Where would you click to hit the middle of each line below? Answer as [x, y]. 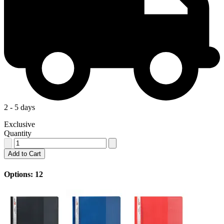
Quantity [18, 133]
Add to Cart [24, 154]
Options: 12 [23, 174]
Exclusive [19, 124]
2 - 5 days [19, 107]
